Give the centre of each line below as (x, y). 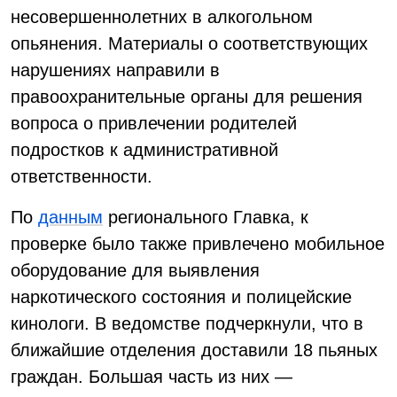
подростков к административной (144, 150)
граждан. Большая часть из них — (152, 377)
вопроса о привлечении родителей (154, 123)
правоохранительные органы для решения (187, 97)
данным (70, 217)
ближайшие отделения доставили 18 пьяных (194, 350)
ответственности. (82, 176)
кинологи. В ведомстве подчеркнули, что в (187, 323)
